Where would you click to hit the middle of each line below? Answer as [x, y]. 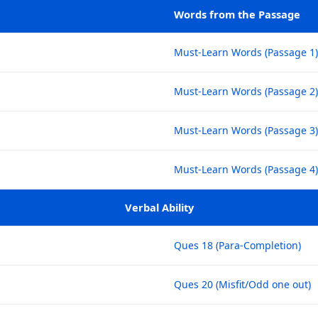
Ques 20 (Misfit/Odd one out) [242, 284]
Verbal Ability [159, 207]
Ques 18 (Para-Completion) [237, 245]
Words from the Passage [237, 14]
